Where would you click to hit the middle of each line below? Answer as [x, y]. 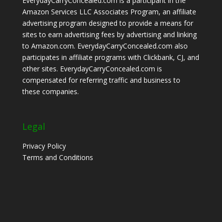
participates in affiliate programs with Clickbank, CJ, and [111, 57]
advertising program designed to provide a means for [108, 23]
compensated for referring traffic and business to [101, 80]
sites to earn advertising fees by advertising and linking [109, 34]
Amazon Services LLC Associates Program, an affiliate [109, 11]
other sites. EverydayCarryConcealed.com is [92, 68]
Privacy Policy [44, 146]
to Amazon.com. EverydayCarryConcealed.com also [105, 46]
